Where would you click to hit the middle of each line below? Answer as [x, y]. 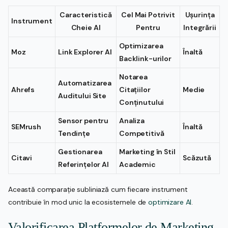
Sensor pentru [83, 120]
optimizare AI [170, 202]
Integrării [200, 27]
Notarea [134, 77]
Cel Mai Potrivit [148, 15]
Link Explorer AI [85, 52]
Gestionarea [80, 151]
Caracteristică [86, 15]
